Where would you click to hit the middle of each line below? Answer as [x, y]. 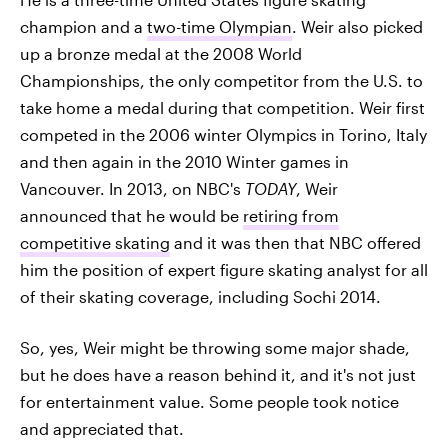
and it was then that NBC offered [295, 242]
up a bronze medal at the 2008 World [161, 53]
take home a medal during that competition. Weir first [222, 107]
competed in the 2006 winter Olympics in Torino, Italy [223, 134]
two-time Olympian [219, 26]
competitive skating [95, 242]
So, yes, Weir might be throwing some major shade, [215, 347]
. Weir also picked [357, 26]
